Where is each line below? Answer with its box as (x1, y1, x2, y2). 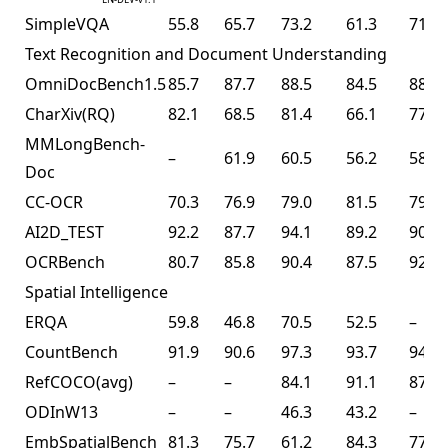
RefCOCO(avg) (25, 371, 133, 394)
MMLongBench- (25, 133, 145, 156)
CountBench (25, 341, 118, 364)
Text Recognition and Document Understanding (25, 43, 387, 66)
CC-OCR (25, 191, 83, 214)
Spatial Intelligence (25, 281, 168, 304)
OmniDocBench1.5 (25, 73, 166, 96)
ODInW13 (25, 401, 98, 424)
